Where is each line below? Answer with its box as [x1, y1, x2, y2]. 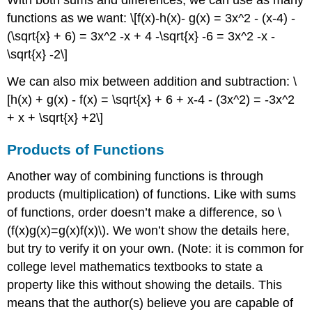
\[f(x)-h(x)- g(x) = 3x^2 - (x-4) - [130, 11, 296, 26]
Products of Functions [7, 141, 165, 158]
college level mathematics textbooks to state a [7, 259, 263, 274]
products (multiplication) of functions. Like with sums [7, 187, 297, 201]
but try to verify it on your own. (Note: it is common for [7, 241, 304, 256]
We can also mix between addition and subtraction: [7, 75, 294, 89]
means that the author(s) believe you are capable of [7, 295, 294, 310]
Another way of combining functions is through [7, 169, 264, 183]
